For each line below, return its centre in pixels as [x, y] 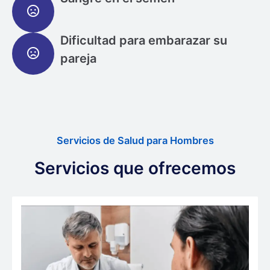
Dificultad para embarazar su [144, 40]
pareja [78, 58]
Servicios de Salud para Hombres [135, 140]
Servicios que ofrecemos [135, 168]
